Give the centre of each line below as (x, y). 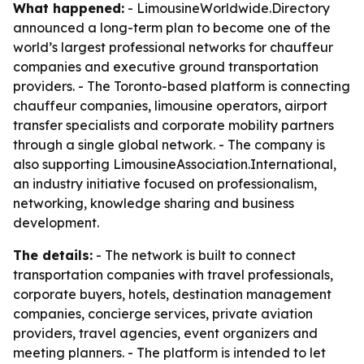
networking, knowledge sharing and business (154, 203)
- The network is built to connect (194, 255)
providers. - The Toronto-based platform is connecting (182, 86)
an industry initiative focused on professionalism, (165, 184)
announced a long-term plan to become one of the (172, 28)
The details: (53, 255)
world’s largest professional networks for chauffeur (173, 47)
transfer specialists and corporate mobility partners (173, 125)
